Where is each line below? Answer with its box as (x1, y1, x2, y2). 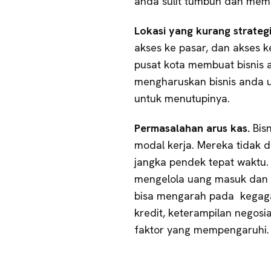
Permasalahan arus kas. (134, 121, 253, 135)
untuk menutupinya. (134, 91, 230, 106)
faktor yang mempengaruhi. (134, 223, 269, 237)
